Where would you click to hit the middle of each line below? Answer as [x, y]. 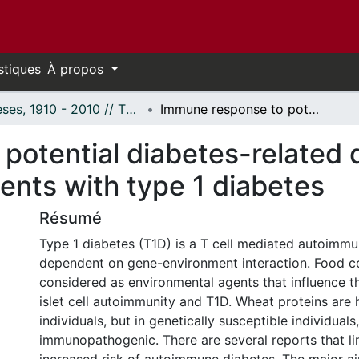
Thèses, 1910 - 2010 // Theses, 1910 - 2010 [131, 109]
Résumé [71, 218]
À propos [77, 69]
